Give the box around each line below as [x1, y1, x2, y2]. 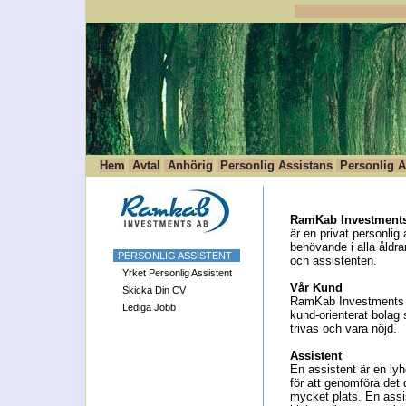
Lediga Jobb [122, 302, 176, 313]
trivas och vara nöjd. [290, 322, 397, 335]
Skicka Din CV [122, 285, 186, 295]
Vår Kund [290, 281, 343, 295]
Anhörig [164, 159, 213, 172]
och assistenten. [290, 254, 377, 267]
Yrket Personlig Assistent [122, 267, 232, 278]
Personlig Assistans [217, 159, 333, 172]
